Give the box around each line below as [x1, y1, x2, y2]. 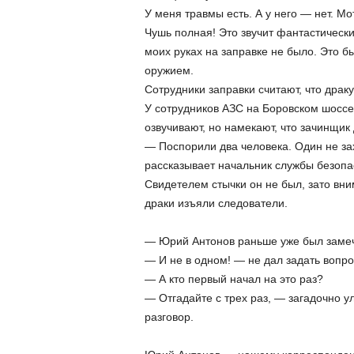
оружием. [144, 64, 194, 77]
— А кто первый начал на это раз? [144, 273, 323, 285]
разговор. [144, 311, 194, 323]
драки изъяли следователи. [144, 197, 288, 209]
